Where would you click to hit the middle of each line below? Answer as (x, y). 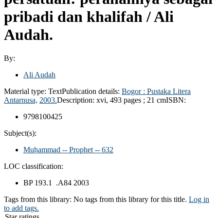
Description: (77, 100)
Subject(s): (20, 133)
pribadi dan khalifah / (79, 16)
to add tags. (21, 208)
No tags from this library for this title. (130, 199)
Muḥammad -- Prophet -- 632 (68, 149)
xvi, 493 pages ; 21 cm (131, 100)
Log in (199, 199)
